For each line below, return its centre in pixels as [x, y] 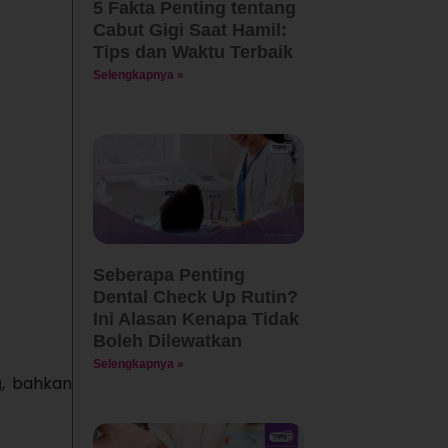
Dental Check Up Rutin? [195, 297]
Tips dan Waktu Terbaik [192, 51]
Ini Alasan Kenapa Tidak [195, 319]
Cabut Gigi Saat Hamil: [189, 29]
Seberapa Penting [168, 275]
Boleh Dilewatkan [167, 341]
